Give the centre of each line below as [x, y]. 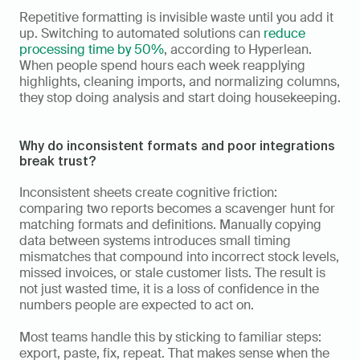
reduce [284, 34]
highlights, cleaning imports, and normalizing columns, [180, 82]
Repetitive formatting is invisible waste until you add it [176, 18]
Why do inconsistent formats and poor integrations [177, 146]
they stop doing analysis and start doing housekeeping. [180, 98]
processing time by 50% [92, 50]
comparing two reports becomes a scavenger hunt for [177, 209]
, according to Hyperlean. [238, 50]
